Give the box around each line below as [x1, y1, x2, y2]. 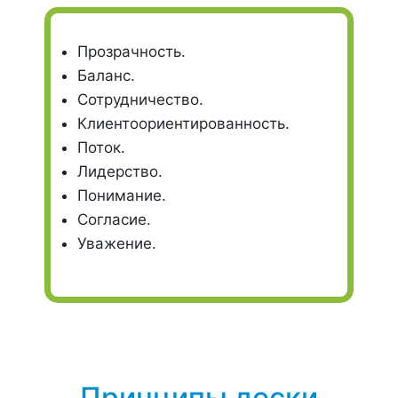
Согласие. [77, 211, 151, 228]
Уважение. [77, 235, 156, 252]
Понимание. [77, 187, 166, 204]
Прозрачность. [77, 43, 186, 60]
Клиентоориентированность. [77, 115, 290, 132]
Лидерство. [77, 163, 163, 180]
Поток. [77, 139, 125, 156]
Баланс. [77, 67, 135, 84]
